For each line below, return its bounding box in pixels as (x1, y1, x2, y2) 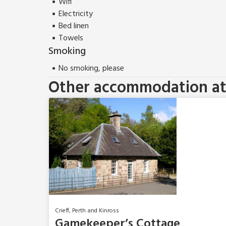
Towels (59, 31, 83, 45)
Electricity (59, 7, 93, 21)
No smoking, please (59, 62, 124, 75)
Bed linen (59, 19, 89, 33)
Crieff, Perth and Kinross (55, 205, 119, 216)
